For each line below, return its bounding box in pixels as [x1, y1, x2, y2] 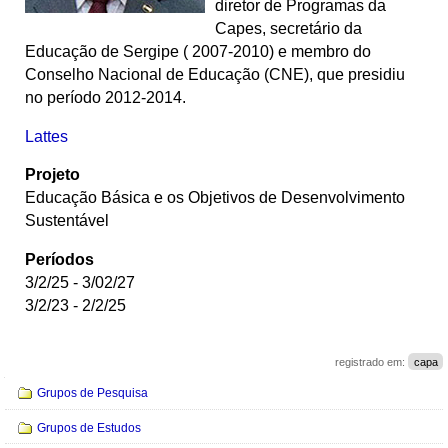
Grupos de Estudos [37, 420, 142, 435]
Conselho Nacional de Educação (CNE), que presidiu [24, 65, 405, 83]
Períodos [24, 250, 94, 268]
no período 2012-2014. [24, 88, 186, 106]
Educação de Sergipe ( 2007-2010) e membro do [24, 42, 371, 60]
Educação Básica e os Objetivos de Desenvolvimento [24, 189, 405, 207]
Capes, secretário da [214, 19, 362, 37]
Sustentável [24, 212, 109, 230]
